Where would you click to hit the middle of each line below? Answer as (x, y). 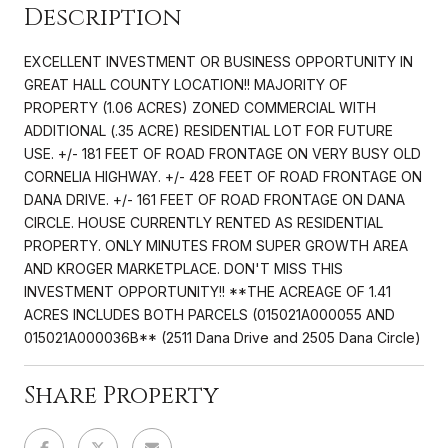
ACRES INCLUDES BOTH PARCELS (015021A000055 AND (209, 314)
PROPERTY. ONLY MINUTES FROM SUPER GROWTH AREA (216, 245)
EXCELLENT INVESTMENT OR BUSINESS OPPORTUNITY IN (218, 61)
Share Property (121, 395)
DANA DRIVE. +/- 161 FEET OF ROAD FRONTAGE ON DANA (214, 199)
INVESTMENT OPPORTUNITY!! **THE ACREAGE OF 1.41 (207, 291)
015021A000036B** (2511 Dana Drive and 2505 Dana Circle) (222, 337)
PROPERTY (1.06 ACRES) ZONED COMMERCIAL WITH (200, 107)
